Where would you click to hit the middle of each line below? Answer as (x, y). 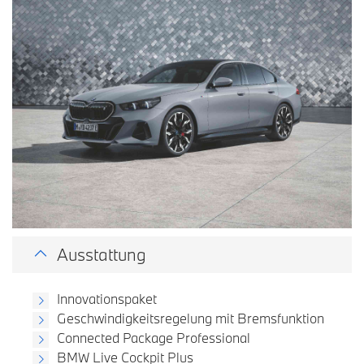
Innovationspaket (107, 298)
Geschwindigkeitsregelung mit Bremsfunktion (191, 318)
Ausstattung (102, 254)
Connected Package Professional (154, 337)
